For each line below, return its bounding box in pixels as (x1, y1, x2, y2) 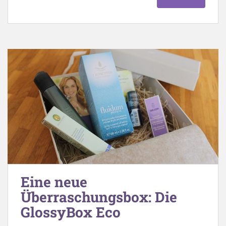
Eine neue (21, 173, 87, 191)
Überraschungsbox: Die (21, 188, 177, 206)
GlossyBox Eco (21, 203, 121, 221)
